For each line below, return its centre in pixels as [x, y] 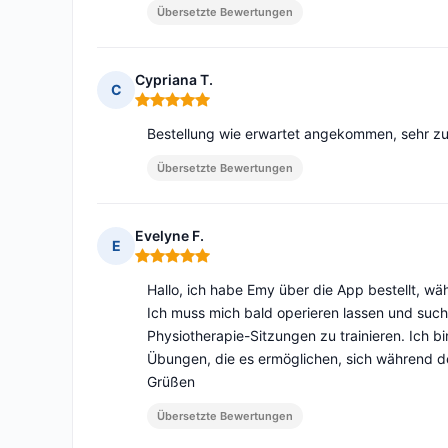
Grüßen [171, 382]
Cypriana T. [174, 80]
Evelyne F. [169, 236]
